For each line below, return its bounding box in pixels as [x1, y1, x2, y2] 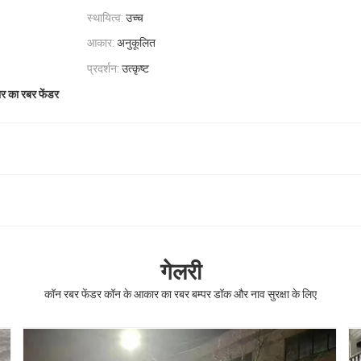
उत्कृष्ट [122, 62, 149, 76]
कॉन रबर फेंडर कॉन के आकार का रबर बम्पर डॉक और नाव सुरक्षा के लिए [44, 288, 317, 301]
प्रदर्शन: [87, 62, 119, 76]
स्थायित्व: [87, 10, 123, 24]
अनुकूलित [117, 36, 156, 50]
